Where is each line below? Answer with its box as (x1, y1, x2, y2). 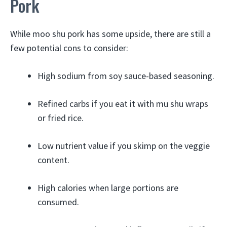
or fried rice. (37, 112, 84, 124)
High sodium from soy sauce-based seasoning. (37, 70, 214, 82)
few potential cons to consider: (10, 42, 128, 54)
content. (37, 154, 69, 166)
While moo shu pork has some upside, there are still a (10, 28, 211, 40)
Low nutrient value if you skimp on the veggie (37, 140, 210, 152)
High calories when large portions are (37, 182, 178, 194)
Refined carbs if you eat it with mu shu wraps (37, 98, 208, 109)
